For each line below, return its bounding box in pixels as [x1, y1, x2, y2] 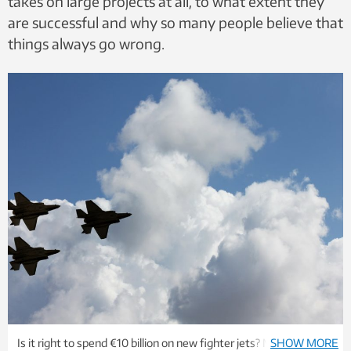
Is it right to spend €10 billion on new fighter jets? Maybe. [17, 336, 299, 349]
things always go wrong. [8, 34, 165, 52]
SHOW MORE [270, 336, 338, 349]
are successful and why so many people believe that [8, 13, 343, 31]
